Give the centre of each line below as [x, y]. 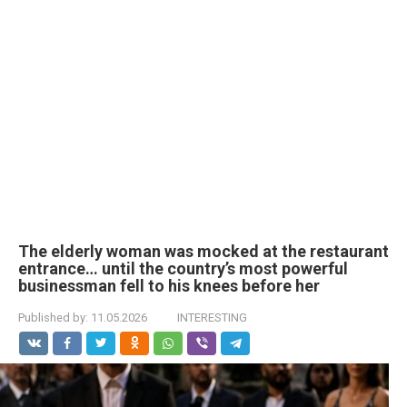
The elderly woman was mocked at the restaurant [203, 251]
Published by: [53, 318]
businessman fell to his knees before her [169, 286]
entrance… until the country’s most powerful [183, 268]
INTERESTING [212, 318]
